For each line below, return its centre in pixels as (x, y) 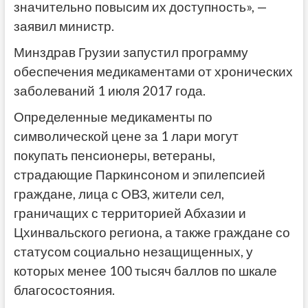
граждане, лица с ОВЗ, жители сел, (119, 194)
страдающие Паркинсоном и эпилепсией (139, 174)
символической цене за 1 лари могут (126, 136)
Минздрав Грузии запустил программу (131, 52)
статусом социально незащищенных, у (133, 251)
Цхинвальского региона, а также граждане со (152, 232)
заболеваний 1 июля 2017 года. (109, 90)
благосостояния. (64, 290)
